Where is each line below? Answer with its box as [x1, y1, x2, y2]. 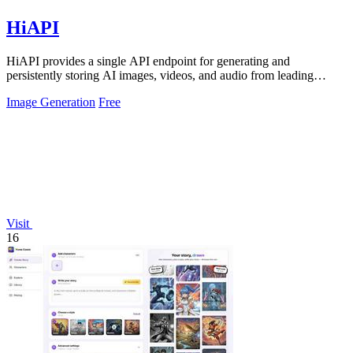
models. [6, 83, 45, 97]
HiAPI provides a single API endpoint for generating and [6, 54, 290, 69]
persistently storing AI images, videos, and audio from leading [6, 69, 314, 83]
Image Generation [6, 95, 95, 110]
